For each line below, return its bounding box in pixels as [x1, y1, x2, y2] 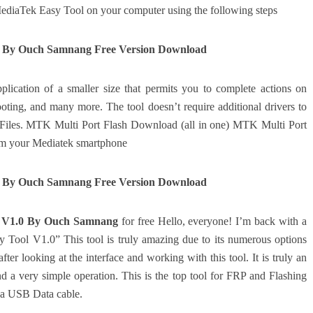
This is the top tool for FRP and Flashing [122, 269, 307, 282]
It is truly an [252, 251, 307, 263]
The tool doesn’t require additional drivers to [106, 100, 307, 112]
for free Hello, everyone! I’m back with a [117, 214, 307, 227]
